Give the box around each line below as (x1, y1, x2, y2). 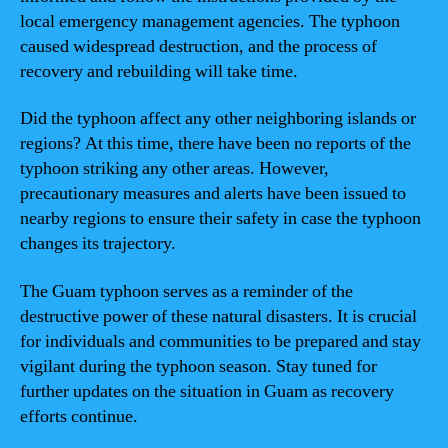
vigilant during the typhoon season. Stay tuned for (20, 354, 377, 378)
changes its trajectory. (20, 232, 176, 255)
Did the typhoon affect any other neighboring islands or (20, 107, 416, 130)
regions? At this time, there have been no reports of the (20, 132, 411, 155)
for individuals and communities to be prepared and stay (20, 329, 421, 353)
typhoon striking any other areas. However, (20, 157, 329, 180)
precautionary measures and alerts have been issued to (20, 182, 406, 205)
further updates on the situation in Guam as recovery (20, 379, 394, 403)
